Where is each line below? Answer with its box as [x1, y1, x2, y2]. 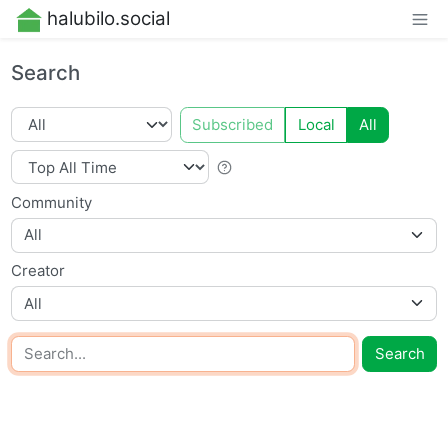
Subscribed [192, 114, 273, 134]
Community [11, 192, 93, 212]
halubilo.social [46, 7, 170, 31]
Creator [11, 261, 66, 281]
